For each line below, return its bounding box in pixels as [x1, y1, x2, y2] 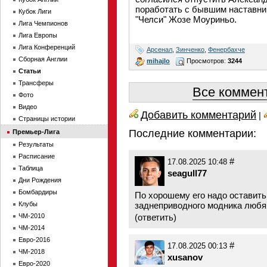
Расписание [18, 153, 55, 160]
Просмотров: [185, 57, 228, 64]
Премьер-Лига [13, 128, 60, 135]
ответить [138, 212, 173, 222]
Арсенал [147, 45, 172, 53]
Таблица [18, 164, 43, 172]
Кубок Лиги [18, 8, 51, 15]
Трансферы [18, 79, 54, 86]
